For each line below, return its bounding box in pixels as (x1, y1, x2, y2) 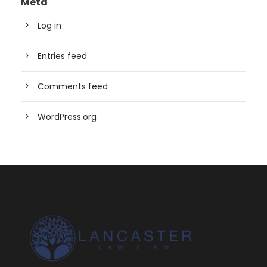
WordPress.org (38, 111, 97, 123)
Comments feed (38, 80, 108, 93)
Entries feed (38, 50, 87, 63)
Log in (38, 20, 61, 32)
